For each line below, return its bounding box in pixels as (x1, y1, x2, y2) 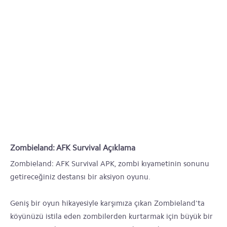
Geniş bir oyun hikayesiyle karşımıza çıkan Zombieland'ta (10, 199, 205, 208)
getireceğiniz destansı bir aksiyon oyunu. (10, 172, 150, 181)
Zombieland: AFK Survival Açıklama (10, 143, 135, 153)
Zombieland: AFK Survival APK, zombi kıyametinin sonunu (10, 159, 209, 168)
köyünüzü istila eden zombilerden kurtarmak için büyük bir (10, 212, 213, 221)
